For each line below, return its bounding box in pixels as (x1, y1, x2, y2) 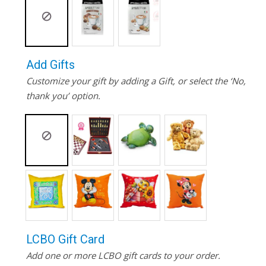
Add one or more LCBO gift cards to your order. (26, 249, 220, 262)
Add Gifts (26, 57, 75, 72)
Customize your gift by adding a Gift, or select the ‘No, (26, 75, 246, 87)
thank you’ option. (26, 90, 100, 102)
